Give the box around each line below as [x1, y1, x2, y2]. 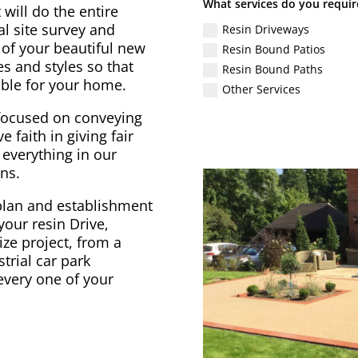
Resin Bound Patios [222, 41, 325, 57]
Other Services [222, 81, 300, 97]
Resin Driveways [222, 21, 309, 37]
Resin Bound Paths [222, 61, 323, 77]
